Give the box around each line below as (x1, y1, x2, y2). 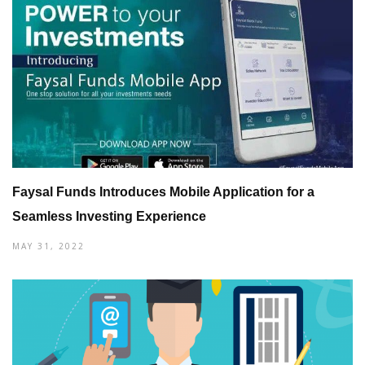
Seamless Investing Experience (12, 209, 206, 223)
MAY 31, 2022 (12, 240, 85, 252)
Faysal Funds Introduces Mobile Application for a (12, 184, 314, 199)
